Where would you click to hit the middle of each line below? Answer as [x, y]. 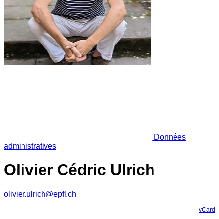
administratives [30, 146]
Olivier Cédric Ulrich [79, 170]
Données [169, 137]
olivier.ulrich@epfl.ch [40, 194]
